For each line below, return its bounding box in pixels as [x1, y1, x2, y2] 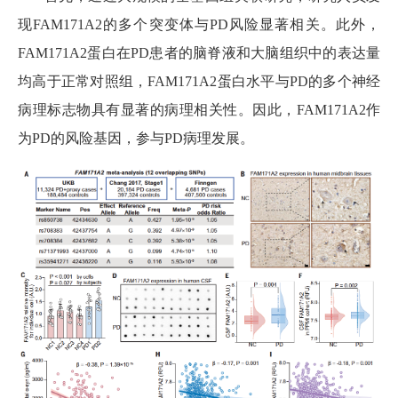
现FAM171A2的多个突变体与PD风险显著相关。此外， [18, 16, 380, 32]
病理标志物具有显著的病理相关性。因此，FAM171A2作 [18, 101, 380, 117]
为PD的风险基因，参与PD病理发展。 [18, 130, 254, 146]
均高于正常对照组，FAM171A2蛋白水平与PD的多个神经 [18, 73, 380, 89]
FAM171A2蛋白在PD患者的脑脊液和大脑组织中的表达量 [18, 44, 380, 60]
